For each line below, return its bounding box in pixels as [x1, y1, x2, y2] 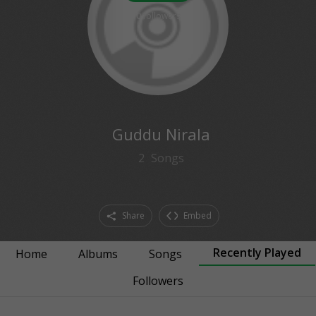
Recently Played [212, 245, 301, 260]
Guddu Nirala [111, 123, 210, 145]
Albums [78, 246, 118, 262]
